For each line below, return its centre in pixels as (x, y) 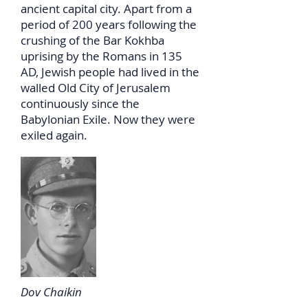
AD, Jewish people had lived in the (110, 72)
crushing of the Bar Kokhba (92, 40)
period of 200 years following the (109, 24)
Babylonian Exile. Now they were (108, 119)
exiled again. (54, 135)
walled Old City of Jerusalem (96, 88)
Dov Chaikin (51, 292)
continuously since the (80, 103)
